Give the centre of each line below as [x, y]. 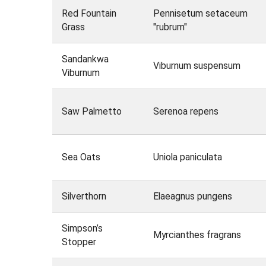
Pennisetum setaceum [200, 14]
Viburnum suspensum [197, 66]
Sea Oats [81, 157]
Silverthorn [84, 197]
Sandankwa [85, 59]
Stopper [79, 242]
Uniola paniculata [187, 157]
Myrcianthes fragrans [197, 235]
